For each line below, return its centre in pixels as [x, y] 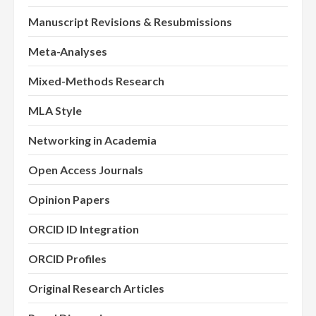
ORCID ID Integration [84, 229]
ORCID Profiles [67, 259]
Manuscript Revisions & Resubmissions [130, 22]
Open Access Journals [86, 170]
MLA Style [55, 111]
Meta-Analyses [68, 51]
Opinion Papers [69, 200]
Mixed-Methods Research [96, 81]
